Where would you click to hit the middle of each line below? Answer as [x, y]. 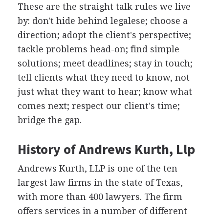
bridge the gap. [49, 120]
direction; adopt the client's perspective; [104, 35]
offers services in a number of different [102, 211]
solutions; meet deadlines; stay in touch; [105, 63]
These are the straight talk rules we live [104, 7]
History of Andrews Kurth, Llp [106, 149]
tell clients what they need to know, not [103, 77]
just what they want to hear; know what [105, 92]
